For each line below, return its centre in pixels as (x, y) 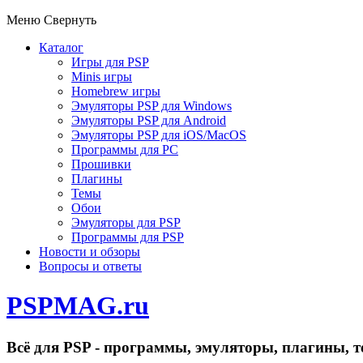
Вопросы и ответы (90, 266)
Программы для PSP (128, 237)
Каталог (61, 47)
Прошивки (101, 164)
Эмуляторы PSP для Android (149, 120)
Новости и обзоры (90, 252)
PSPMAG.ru (78, 306)
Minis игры (102, 77)
